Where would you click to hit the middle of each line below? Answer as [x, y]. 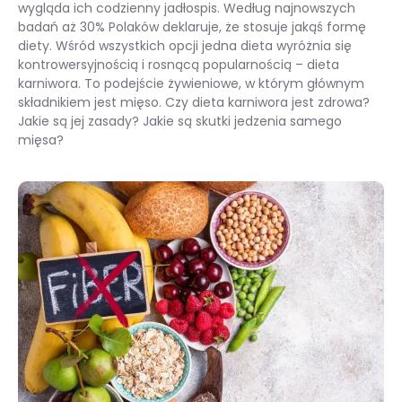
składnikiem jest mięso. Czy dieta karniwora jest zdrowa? [194, 102]
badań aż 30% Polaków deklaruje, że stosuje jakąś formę [192, 27]
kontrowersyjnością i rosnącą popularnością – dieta [179, 65]
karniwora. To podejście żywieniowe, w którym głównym [191, 83]
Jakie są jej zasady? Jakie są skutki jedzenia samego [180, 121]
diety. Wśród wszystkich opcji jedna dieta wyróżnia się [185, 46]
